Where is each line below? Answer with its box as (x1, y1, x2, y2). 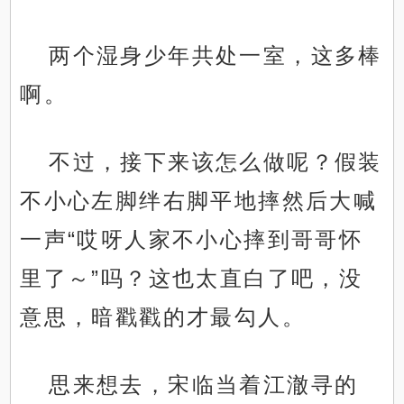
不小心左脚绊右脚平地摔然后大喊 (20, 188, 378, 214)
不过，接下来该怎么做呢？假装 (49, 150, 382, 175)
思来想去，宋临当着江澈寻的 (49, 372, 359, 398)
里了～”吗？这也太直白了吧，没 (20, 266, 363, 291)
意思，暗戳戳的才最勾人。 (20, 305, 307, 330)
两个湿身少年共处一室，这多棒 (49, 43, 382, 69)
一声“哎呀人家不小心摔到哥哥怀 (20, 227, 363, 252)
